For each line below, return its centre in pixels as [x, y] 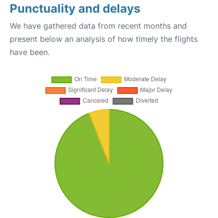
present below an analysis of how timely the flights [104, 39]
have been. [30, 52]
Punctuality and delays [75, 9]
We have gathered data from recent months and [98, 26]
